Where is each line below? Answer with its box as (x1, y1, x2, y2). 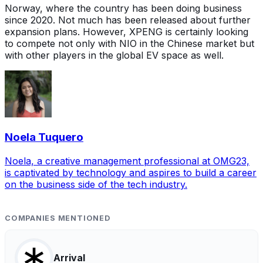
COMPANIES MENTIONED (5, 214, 110, 223)
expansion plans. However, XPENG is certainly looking (5, 25, 248, 38)
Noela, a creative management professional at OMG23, (5, 155, 249, 167)
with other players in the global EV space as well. (5, 49, 227, 61)
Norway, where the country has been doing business (5, 2, 242, 14)
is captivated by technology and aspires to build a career (5, 167, 257, 179)
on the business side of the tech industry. (5, 178, 187, 191)
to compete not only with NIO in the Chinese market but (5, 37, 254, 49)
